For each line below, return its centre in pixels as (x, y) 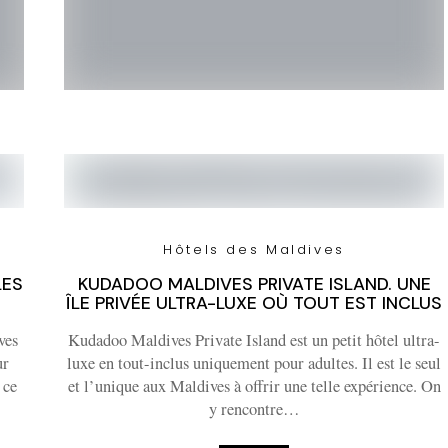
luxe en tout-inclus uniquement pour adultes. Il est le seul (254, 363)
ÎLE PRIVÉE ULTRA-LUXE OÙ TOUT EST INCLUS (254, 303)
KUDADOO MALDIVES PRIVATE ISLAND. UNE (254, 284)
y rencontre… (254, 409)
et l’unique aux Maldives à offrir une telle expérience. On (254, 386)
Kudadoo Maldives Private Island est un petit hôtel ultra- (254, 340)
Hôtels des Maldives (254, 249)
